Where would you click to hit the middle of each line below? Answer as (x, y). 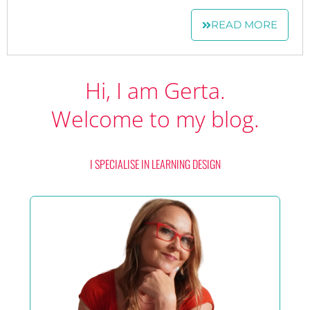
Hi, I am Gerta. (155, 91)
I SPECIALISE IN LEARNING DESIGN (155, 164)
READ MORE (244, 25)
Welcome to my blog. (155, 119)
